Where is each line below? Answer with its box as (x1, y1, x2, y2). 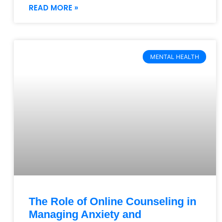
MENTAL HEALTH (150, 53, 199, 60)
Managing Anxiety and (29, 208, 141, 221)
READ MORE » (29, 2, 78, 13)
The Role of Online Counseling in (29, 195, 196, 208)
